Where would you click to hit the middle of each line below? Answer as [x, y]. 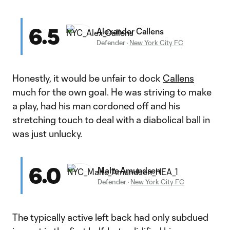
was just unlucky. [47, 133]
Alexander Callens [130, 31]
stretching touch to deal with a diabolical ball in [111, 120]
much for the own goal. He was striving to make [112, 92]
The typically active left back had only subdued [110, 217]
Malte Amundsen [129, 170]
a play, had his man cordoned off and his [96, 106]
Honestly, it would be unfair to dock [88, 78]
